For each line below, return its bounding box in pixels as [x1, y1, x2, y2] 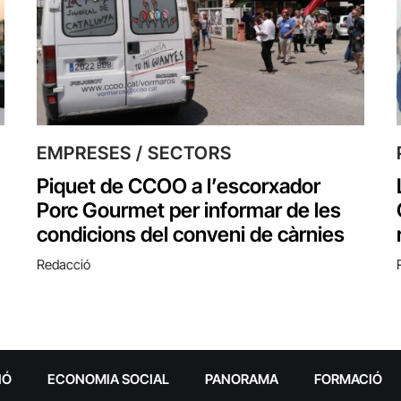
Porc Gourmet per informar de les [37, 197, 341, 223]
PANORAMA [204, 370, 278, 388]
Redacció [37, 255, 90, 273]
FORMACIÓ [313, 370, 382, 388]
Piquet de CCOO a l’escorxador [37, 173, 320, 199]
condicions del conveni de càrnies [37, 221, 345, 247]
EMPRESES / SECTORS [37, 141, 232, 164]
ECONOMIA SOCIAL [47, 370, 169, 388]
